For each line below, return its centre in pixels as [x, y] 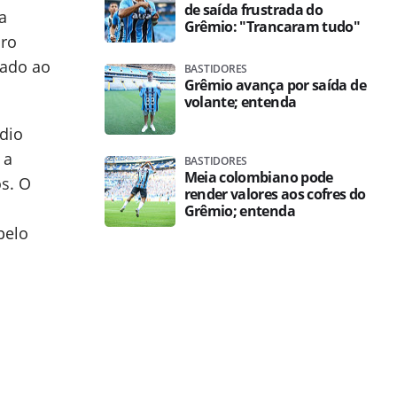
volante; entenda [240, 102]
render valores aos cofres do [275, 194]
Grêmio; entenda [239, 211]
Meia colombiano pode [258, 177]
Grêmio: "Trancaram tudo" [272, 27]
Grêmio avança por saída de [275, 85]
